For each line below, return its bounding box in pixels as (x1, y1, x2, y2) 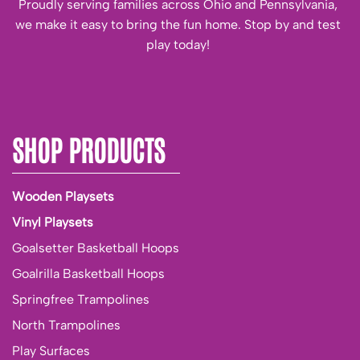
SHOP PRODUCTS (12, 130, 165, 167)
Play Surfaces (12, 342, 90, 358)
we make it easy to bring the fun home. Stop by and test (15, 17, 341, 33)
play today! (146, 37, 210, 53)
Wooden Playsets (12, 188, 114, 204)
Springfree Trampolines (12, 291, 149, 307)
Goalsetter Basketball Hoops (12, 239, 179, 256)
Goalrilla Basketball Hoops (12, 265, 165, 281)
